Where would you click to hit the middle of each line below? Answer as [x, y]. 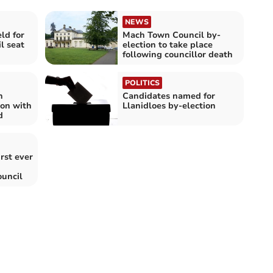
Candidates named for [169, 96]
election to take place [168, 44]
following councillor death [178, 54]
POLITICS [142, 83]
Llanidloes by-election [169, 105]
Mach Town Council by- [172, 35]
